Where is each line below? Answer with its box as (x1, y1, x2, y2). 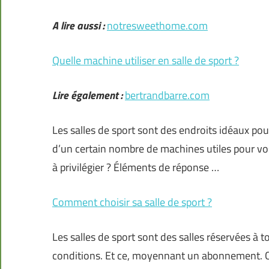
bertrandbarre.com (125, 87, 210, 104)
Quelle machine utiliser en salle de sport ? (52, 52, 239, 69)
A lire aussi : (52, 17, 104, 34)
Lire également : (52, 87, 122, 104)
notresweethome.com (107, 17, 208, 34)
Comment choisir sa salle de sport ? (52, 194, 212, 211)
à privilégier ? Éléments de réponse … (52, 159, 219, 176)
